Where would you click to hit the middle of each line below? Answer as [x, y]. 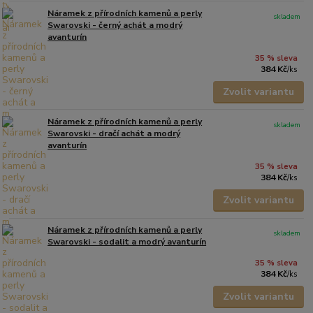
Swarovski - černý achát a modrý [115, 25]
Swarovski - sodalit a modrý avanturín [127, 242]
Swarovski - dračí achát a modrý [114, 134]
